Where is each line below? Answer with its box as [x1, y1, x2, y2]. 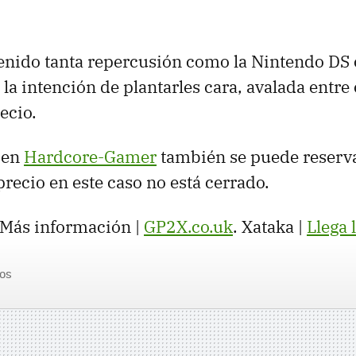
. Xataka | [233, 215, 307, 238]
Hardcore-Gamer [24, 145, 157, 168]
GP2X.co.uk [144, 215, 233, 238]
